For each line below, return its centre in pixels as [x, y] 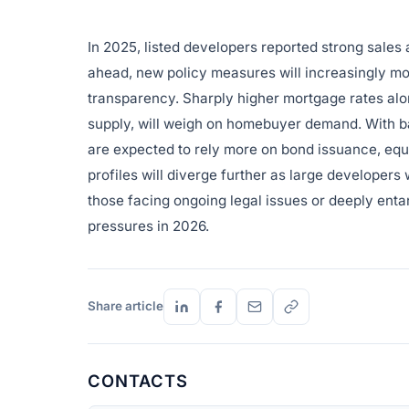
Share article [126, 306]
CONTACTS [138, 381]
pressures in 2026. [148, 226]
